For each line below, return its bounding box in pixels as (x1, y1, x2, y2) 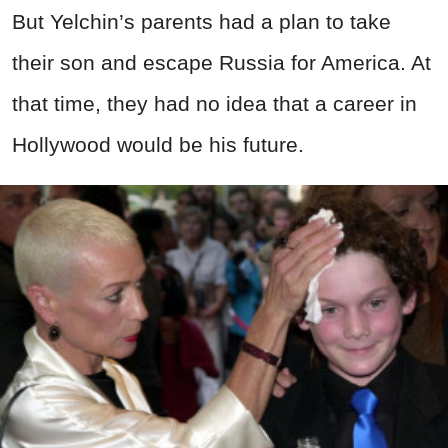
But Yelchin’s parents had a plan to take (12, 9, 391, 33)
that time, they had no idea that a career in (12, 91, 417, 115)
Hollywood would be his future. (12, 132, 310, 156)
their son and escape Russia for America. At (12, 50, 431, 74)
